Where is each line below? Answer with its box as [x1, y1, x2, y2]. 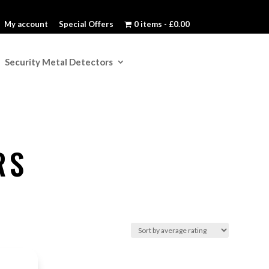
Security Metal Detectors [5, 56, 113, 68]
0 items [133, 19, 162, 29]
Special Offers [59, 19, 114, 29]
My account [4, 19, 49, 29]
